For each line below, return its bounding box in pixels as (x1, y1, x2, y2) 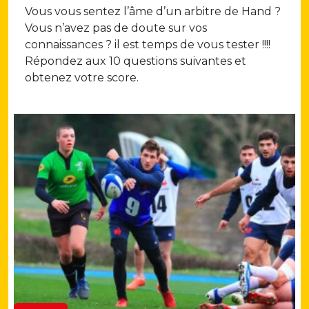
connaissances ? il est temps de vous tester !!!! (25, 38, 270, 52)
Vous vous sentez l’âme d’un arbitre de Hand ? (25, 5, 281, 19)
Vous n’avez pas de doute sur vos (25, 21, 207, 35)
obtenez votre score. (25, 71, 161, 85)
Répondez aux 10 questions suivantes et (25, 54, 246, 68)
